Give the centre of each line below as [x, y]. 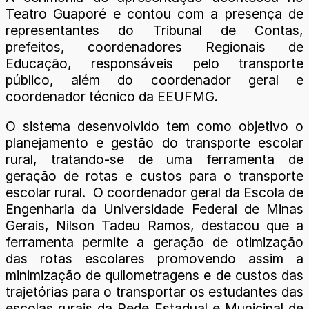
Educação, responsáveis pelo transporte [154, 63]
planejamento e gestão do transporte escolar [154, 143]
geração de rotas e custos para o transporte [154, 176]
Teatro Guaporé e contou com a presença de [154, 14]
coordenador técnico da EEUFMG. [112, 97]
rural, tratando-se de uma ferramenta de [154, 160]
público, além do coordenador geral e [154, 80]
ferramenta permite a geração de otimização [154, 242]
